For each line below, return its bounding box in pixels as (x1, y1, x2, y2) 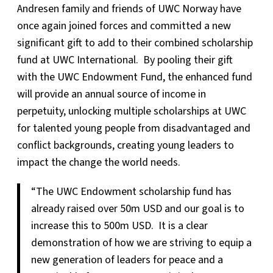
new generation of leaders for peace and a (30, 252, 223, 268)
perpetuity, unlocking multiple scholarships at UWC (17, 104, 246, 119)
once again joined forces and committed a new (17, 18, 231, 34)
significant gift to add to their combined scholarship (17, 35, 253, 51)
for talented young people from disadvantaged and (17, 121, 250, 136)
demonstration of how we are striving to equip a (30, 235, 252, 250)
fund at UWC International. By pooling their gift (17, 52, 233, 68)
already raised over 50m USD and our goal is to (30, 201, 244, 216)
